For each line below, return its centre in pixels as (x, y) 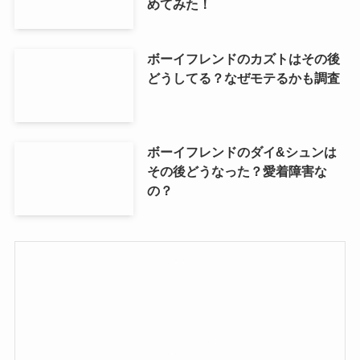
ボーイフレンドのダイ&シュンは (241, 151)
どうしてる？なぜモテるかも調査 (243, 78)
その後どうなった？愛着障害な (237, 171)
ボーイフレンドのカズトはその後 (243, 58)
